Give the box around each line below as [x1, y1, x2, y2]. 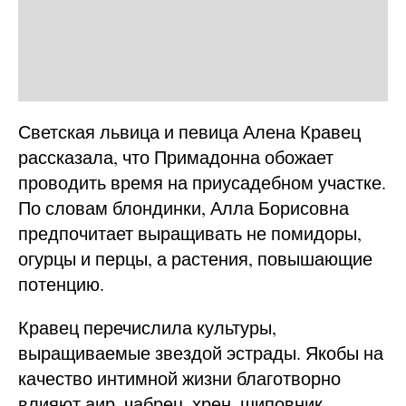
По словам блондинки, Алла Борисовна [18, 195, 349, 220]
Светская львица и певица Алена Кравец [18, 119, 361, 144]
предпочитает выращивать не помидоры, [18, 220, 362, 246]
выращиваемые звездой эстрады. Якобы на [18, 340, 383, 365]
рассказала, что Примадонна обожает [18, 144, 333, 169]
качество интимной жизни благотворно [18, 365, 341, 391]
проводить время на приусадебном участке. [18, 169, 386, 195]
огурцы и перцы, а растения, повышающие [18, 246, 372, 271]
